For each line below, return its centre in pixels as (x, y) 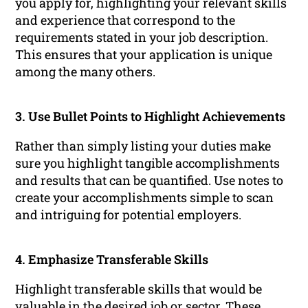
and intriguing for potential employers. (129, 215)
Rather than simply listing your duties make (143, 146)
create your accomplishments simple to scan (145, 198)
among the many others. (86, 72)
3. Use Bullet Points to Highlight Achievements (151, 117)
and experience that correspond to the (125, 20)
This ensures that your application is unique (144, 55)
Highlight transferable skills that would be (139, 289)
